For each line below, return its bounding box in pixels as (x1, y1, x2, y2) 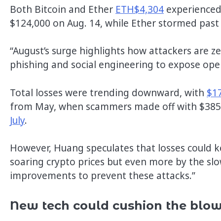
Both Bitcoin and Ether (10, 2, 115, 16)
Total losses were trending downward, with (10, 86, 207, 99)
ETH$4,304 (115, 2, 164, 16)
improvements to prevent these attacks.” (10, 169, 195, 183)
